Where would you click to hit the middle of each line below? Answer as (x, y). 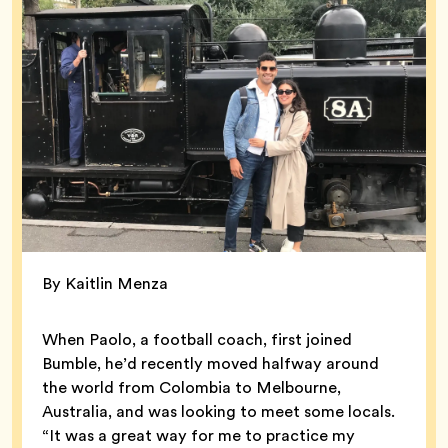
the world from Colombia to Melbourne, (191, 387)
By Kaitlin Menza (105, 283)
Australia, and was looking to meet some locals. (218, 411)
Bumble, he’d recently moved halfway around (210, 363)
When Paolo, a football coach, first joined (197, 339)
